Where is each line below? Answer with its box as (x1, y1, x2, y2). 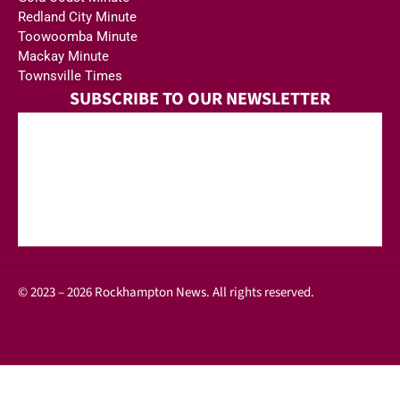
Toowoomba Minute (18, 29, 137, 46)
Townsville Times (18, 68, 122, 85)
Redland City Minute (18, 9, 137, 26)
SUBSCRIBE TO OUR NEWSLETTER (70, 87, 330, 112)
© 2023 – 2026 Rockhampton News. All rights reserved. (18, 283, 314, 303)
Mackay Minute (18, 48, 109, 65)
